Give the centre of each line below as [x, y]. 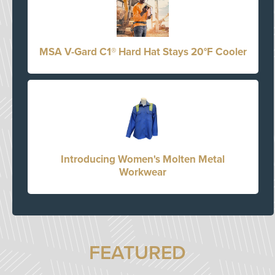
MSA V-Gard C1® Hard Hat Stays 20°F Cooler [143, 52]
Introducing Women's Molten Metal [143, 160]
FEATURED [137, 253]
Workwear [143, 172]
